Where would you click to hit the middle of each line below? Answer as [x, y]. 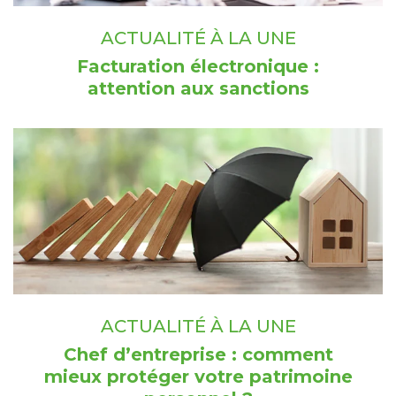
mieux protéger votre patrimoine [198, 377]
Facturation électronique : [198, 67]
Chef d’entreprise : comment [198, 355]
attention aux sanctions [198, 89]
